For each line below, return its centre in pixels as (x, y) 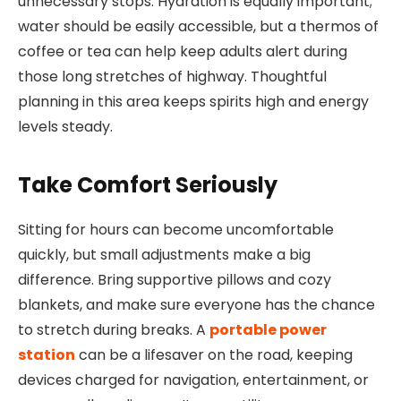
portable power (268, 329)
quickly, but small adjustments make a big (164, 254)
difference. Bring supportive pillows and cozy (175, 279)
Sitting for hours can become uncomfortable (176, 229)
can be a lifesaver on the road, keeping (214, 354)
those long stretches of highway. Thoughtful (172, 77)
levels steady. (65, 127)
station (47, 354)
